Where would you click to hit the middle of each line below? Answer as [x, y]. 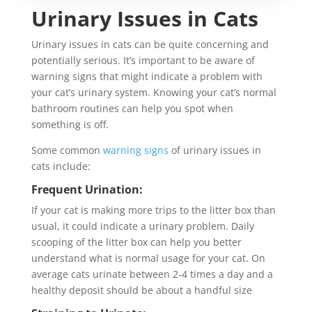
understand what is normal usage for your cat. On [148, 258]
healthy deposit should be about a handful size [141, 290]
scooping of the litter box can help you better [136, 242]
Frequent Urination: [87, 190]
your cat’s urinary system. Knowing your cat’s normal [154, 93]
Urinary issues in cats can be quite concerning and [150, 45]
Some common [67, 150]
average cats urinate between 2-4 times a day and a [152, 274]
